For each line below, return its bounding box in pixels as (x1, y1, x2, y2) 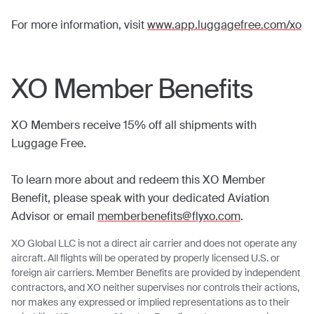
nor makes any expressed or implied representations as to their (11, 296, 289, 308)
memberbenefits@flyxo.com (97, 209, 240, 224)
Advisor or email (11, 209, 97, 224)
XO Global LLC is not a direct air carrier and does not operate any (11, 237, 297, 250)
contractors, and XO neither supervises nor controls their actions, (11, 281, 299, 294)
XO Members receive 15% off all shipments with (11, 118, 257, 132)
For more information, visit (11, 18, 147, 32)
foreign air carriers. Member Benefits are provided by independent (11, 266, 301, 279)
